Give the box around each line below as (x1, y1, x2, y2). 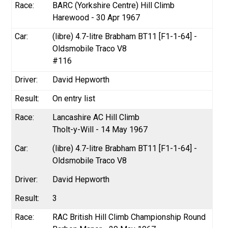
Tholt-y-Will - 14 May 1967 (52, 124, 148, 134)
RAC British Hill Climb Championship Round (52, 212, 206, 222)
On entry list (52, 93, 96, 103)
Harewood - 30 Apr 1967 (52, 12, 140, 22)
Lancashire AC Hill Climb (52, 112, 140, 122)
